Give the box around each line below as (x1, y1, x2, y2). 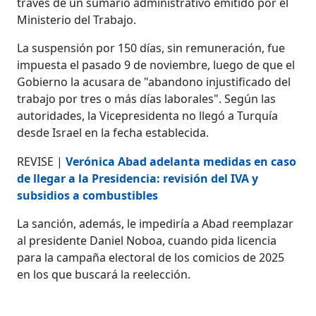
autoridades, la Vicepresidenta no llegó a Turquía (17, 107, 279, 123)
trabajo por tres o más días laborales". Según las (17, 90, 276, 107)
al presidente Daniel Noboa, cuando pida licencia (17, 232, 277, 248)
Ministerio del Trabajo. (17, 11, 137, 28)
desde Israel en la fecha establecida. (17, 124, 209, 140)
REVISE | (17, 153, 66, 169)
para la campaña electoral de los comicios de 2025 (17, 249, 285, 265)
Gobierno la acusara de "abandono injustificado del (17, 73, 291, 90)
